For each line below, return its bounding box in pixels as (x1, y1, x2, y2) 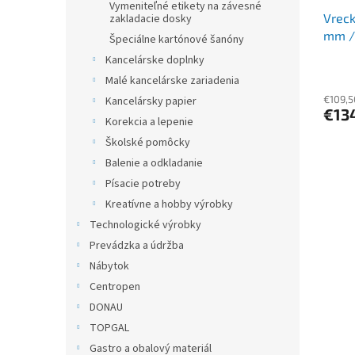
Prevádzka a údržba (90, 238, 184, 254)
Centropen (90, 279, 140, 295)
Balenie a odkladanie (105, 155, 203, 171)
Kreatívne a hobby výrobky (105, 197, 233, 212)
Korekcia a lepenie (105, 114, 193, 130)
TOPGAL (90, 320, 129, 336)
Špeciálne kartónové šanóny (109, 32, 244, 48)
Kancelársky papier (105, 94, 197, 109)
